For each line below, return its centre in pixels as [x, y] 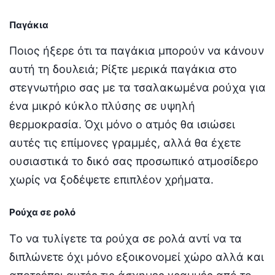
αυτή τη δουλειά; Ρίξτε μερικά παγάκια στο [123, 69]
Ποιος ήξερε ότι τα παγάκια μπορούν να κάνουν [137, 51]
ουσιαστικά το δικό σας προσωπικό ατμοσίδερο [134, 161]
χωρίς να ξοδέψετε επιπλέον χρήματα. [111, 180]
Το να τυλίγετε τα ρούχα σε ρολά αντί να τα [126, 238]
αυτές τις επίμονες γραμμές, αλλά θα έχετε [125, 143]
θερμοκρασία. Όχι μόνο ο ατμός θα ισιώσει [122, 125]
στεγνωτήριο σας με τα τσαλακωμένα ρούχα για [137, 88]
